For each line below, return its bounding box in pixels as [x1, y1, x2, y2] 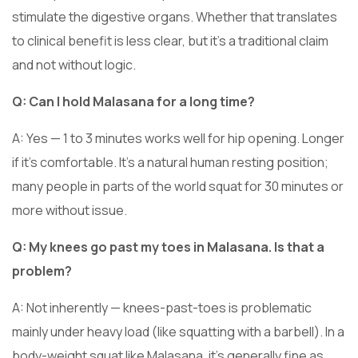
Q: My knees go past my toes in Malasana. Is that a [12, 237, 324, 256]
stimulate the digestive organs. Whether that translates [12, 7, 337, 26]
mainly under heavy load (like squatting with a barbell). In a [12, 322, 344, 340]
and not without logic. [12, 55, 136, 74]
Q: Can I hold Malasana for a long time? [12, 92, 255, 110]
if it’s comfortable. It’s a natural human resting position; [12, 153, 328, 171]
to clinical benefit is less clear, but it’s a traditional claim [12, 31, 328, 50]
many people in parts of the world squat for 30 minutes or [12, 177, 344, 195]
